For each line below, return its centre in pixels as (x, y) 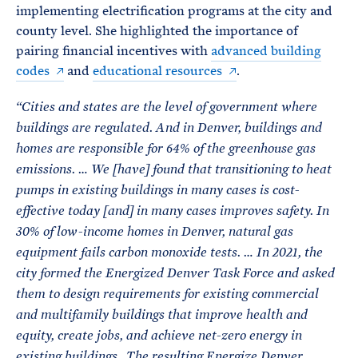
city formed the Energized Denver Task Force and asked (175, 273)
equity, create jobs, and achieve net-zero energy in (159, 336)
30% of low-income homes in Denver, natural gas (155, 232)
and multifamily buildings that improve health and (162, 315)
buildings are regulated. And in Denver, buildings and (169, 128)
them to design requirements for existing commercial (167, 294)
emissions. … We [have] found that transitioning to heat (174, 169)
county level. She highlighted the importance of (157, 31)
